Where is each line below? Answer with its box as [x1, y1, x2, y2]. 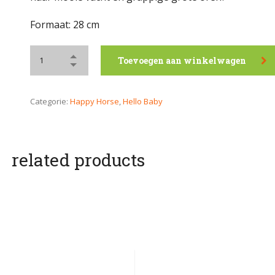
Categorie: [30, 96, 70, 107]
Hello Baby [123, 96, 163, 107]
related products [12, 149, 145, 171]
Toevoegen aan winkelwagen [118, 55, 246, 66]
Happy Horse [70, 96, 119, 107]
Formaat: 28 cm [30, 18, 99, 31]
